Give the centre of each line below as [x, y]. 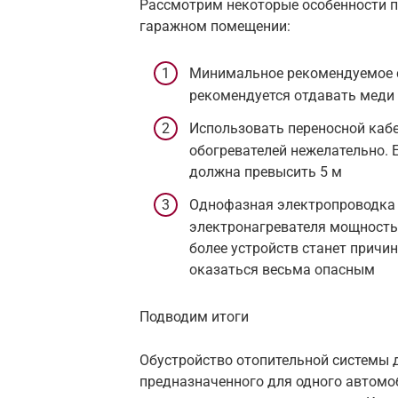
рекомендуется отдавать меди [292, 96]
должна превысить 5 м [266, 172]
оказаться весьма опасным [282, 270]
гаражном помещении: [215, 26]
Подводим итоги [194, 317]
